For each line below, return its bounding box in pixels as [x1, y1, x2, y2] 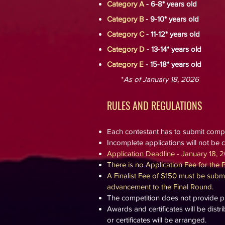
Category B [107, 15, 144, 23]
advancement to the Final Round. [107, 182, 213, 191]
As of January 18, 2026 [124, 75, 199, 83]
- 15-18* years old [144, 60, 201, 68]
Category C [107, 30, 144, 38]
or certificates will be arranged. [107, 215, 206, 224]
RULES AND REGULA [107, 98, 180, 113]
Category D [107, 45, 145, 53]
